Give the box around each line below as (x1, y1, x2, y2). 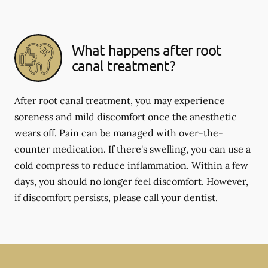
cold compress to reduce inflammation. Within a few (14, 159, 248, 171)
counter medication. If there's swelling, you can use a (14, 143, 251, 155)
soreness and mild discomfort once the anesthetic (14, 111, 237, 123)
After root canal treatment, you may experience (14, 95, 225, 106)
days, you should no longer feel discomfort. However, (14, 175, 248, 187)
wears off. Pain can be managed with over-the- (14, 127, 223, 139)
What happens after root (72, 41, 222, 59)
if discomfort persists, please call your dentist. (14, 191, 218, 203)
